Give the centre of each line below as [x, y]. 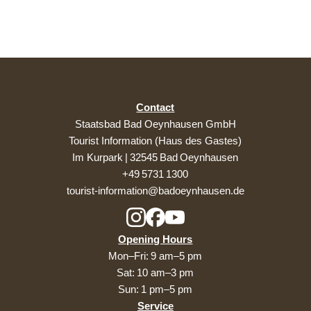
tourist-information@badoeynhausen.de [155, 191]
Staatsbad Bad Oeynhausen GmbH [155, 124]
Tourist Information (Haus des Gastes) [155, 141]
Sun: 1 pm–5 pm [155, 289]
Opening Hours [155, 239]
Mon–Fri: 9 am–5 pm [155, 256]
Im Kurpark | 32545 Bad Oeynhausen [155, 158]
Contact [155, 108]
